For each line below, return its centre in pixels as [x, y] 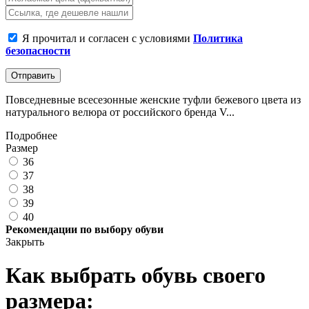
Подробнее [31, 135]
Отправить [33, 75]
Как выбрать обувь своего [136, 276]
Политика [218, 38]
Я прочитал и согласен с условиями [108, 38]
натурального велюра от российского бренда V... [120, 112]
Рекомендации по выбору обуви [84, 229]
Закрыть [25, 241]
